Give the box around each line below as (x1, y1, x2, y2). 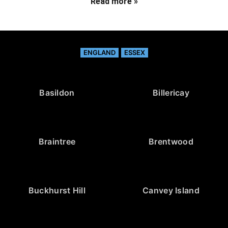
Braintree (38, 136, 76, 147)
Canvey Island (142, 185, 199, 195)
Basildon (39, 87, 75, 98)
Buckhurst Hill (28, 185, 86, 195)
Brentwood (149, 136, 193, 147)
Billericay (153, 87, 189, 98)
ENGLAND (83, 48, 116, 56)
